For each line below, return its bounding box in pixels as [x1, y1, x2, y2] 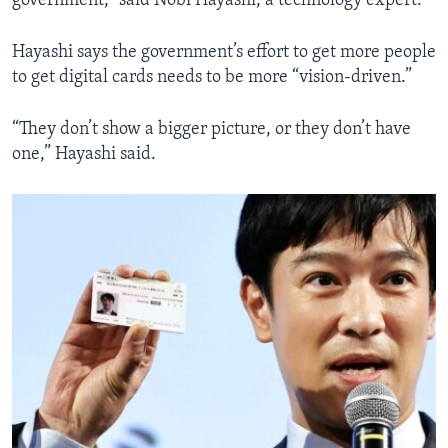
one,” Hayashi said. [12, 145, 156, 165]
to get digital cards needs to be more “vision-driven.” [12, 68, 412, 88]
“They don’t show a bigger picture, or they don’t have [12, 120, 411, 140]
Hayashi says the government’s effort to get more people [12, 43, 436, 63]
